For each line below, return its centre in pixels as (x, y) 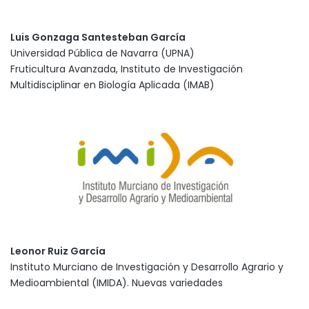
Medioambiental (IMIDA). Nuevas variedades (117, 282)
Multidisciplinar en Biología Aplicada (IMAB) (112, 84)
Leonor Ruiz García (58, 251)
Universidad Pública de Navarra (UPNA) (102, 53)
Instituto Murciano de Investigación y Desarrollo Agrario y (147, 267)
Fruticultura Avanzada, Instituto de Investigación (127, 69)
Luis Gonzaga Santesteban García (98, 37)
